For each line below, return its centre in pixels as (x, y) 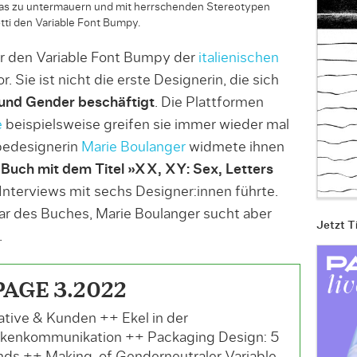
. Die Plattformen (209, 103)
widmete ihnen (235, 147)
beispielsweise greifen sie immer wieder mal (145, 125)
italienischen (238, 58)
